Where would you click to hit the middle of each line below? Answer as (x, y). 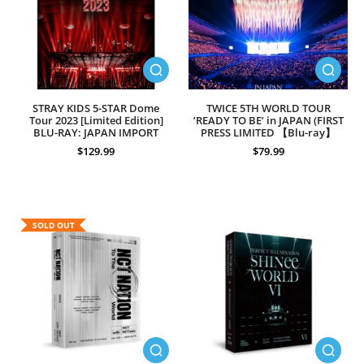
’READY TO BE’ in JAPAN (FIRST (268, 121)
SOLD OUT (53, 225)
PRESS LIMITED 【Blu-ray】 (268, 133)
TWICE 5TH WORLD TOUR (268, 108)
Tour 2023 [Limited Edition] (96, 121)
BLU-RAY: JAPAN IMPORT (96, 133)
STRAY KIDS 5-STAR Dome (96, 108)
